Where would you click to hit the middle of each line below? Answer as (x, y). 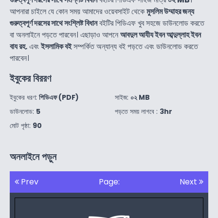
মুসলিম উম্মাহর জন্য (170, 12)
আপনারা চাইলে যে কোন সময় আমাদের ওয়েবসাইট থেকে (78, 12)
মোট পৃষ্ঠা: (21, 126)
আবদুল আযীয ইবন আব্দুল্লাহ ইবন (161, 35)
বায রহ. (18, 47)
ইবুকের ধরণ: (24, 98)
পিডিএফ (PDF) (59, 98)
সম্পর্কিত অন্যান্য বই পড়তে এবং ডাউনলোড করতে (135, 47)
